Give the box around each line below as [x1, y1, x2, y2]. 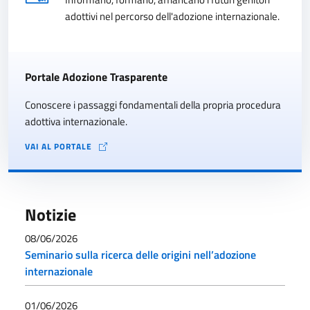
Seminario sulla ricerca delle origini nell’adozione [25, 246, 256, 263]
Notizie [25, 202, 76, 227]
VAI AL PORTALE [25, 140, 92, 153]
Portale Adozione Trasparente [25, 69, 167, 85]
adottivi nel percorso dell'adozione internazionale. [65, 8, 280, 24]
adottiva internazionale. [25, 113, 127, 129]
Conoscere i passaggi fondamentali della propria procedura [25, 97, 281, 113]
